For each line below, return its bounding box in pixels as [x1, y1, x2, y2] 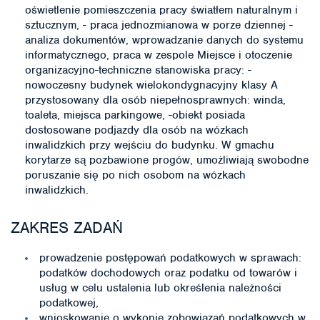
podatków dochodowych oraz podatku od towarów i [39, 266, 297, 280]
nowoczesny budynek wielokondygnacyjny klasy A [25, 78, 278, 92]
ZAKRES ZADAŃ [11, 218, 123, 237]
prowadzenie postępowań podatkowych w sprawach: [39, 251, 301, 265]
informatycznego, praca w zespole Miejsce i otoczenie [25, 48, 292, 62]
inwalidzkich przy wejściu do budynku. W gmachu [25, 138, 274, 152]
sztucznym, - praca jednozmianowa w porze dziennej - [25, 18, 293, 32]
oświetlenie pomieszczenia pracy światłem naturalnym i [25, 3, 298, 17]
